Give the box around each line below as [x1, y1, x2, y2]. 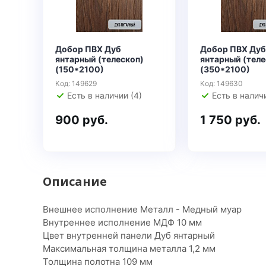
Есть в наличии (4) [67, 90, 142, 100]
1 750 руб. [200, 113, 261, 127]
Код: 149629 [55, 79, 97, 88]
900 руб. [55, 113, 108, 127]
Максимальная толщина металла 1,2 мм [43, 243, 216, 254]
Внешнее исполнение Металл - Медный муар [43, 204, 242, 215]
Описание [43, 173, 107, 189]
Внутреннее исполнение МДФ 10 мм [43, 217, 202, 228]
